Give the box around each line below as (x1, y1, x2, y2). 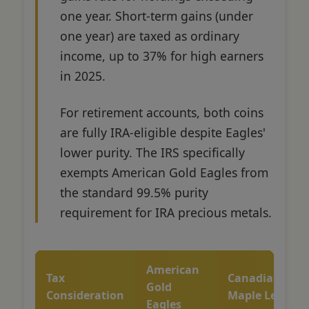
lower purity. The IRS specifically (60, 143, 245, 161)
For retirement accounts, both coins (60, 103, 263, 121)
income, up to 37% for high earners (60, 47, 263, 64)
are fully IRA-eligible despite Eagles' (60, 123, 266, 141)
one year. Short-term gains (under (60, 7, 253, 24)
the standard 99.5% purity (60, 183, 208, 201)
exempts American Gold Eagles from (60, 163, 268, 181)
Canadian (228, 270, 281, 286)
